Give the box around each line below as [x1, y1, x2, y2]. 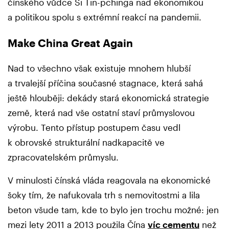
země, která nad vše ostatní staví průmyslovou [8, 107, 195, 118]
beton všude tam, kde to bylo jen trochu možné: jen [8, 204, 219, 215]
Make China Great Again [8, 36, 133, 50]
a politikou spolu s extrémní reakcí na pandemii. [8, 11, 201, 22]
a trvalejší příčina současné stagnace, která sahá [8, 77, 203, 88]
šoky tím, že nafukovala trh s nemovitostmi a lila [8, 189, 200, 200]
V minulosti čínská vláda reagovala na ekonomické [8, 174, 211, 185]
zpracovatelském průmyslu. [8, 151, 119, 162]
